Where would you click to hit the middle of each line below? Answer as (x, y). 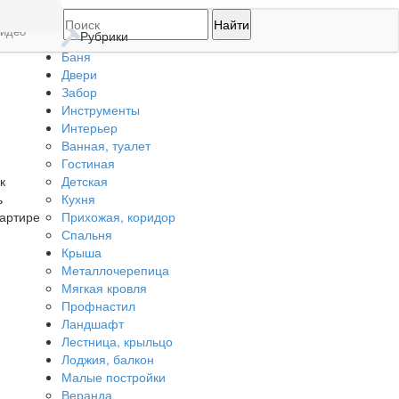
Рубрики (104, 36)
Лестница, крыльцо (117, 341)
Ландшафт (92, 323)
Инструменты (100, 109)
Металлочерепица (115, 269)
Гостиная (88, 163)
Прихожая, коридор (118, 216)
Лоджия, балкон (107, 358)
